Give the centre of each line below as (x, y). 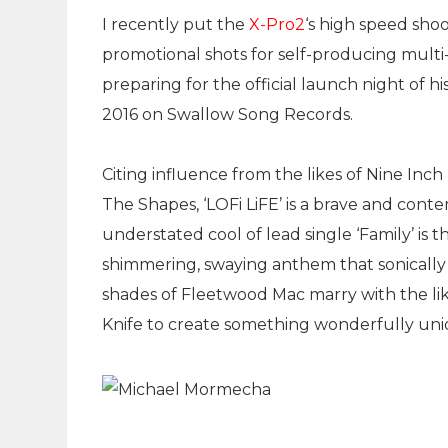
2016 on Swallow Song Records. (227, 114)
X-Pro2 (277, 24)
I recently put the (175, 24)
